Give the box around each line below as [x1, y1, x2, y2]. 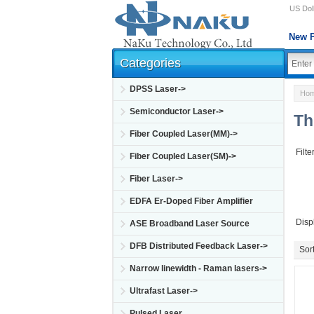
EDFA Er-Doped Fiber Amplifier [130, 196, 253, 206]
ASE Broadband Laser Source [130, 219, 250, 228]
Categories [120, 56, 181, 70]
